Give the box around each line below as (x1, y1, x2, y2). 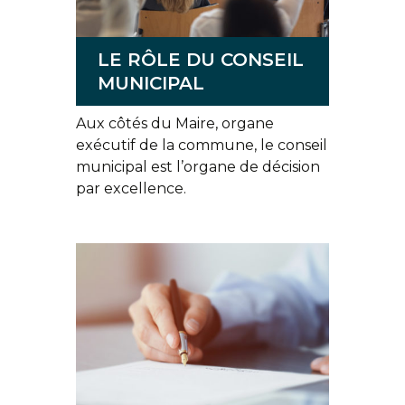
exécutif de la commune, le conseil (76, 137, 327, 154)
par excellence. (76, 180, 190, 197)
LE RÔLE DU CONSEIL (98, 49, 304, 71)
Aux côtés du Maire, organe (76, 115, 274, 132)
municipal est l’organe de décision (76, 158, 320, 175)
